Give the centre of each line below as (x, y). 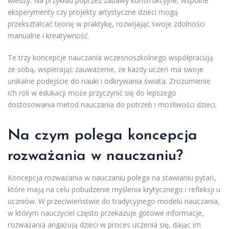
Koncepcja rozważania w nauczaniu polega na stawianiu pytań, (112, 177)
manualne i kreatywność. (49, 35)
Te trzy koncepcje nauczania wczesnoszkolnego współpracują (110, 57)
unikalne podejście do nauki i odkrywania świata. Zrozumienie (109, 81)
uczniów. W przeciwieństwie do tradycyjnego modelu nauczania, (114, 201)
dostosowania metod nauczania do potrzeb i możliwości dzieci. (112, 104)
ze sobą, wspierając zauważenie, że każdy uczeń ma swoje (106, 69)
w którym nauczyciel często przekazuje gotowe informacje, (106, 213)
